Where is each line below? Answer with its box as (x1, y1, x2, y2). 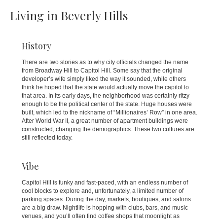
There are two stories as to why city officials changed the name (22, 59, 188, 66)
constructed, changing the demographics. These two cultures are (22, 126, 194, 133)
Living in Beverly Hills (10, 7, 128, 23)
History (22, 40, 51, 52)
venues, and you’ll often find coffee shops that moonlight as (22, 213, 180, 220)
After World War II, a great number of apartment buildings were (22, 117, 188, 124)
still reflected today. (22, 134, 73, 141)
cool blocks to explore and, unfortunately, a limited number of (22, 187, 184, 194)
